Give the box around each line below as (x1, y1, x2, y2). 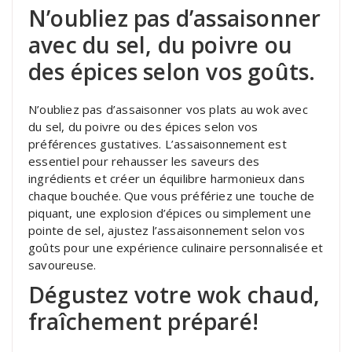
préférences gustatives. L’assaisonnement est (28, 135, 287, 152)
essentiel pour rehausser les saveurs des (28, 152, 259, 169)
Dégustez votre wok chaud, (28, 279, 321, 310)
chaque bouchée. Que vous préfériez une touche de (28, 187, 315, 203)
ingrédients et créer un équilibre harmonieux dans (28, 170, 305, 186)
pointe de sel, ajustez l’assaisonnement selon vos (28, 222, 305, 238)
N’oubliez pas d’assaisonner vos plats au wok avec (28, 101, 308, 117)
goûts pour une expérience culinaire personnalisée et (28, 239, 324, 255)
